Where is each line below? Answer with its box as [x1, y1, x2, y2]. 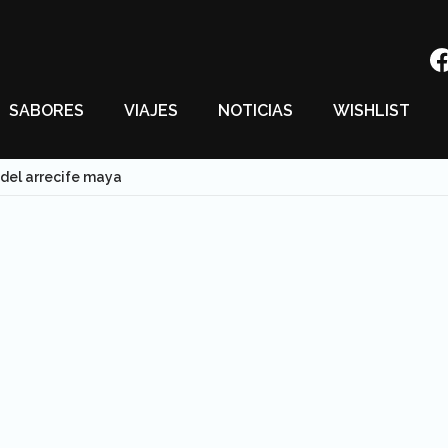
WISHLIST [333, 101, 410, 120]
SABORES [9, 101, 84, 120]
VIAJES [124, 101, 178, 120]
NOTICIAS [218, 101, 293, 120]
